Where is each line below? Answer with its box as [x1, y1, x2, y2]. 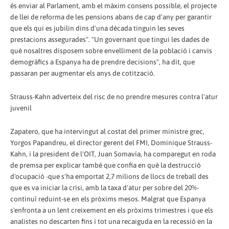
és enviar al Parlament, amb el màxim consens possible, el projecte [10, 1, 217, 10]
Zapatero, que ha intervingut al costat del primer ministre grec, [10, 127, 204, 135]
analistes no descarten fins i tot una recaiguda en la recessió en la [10, 217, 212, 225]
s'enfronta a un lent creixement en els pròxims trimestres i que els [10, 205, 213, 214]
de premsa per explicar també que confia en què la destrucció [10, 161, 201, 169]
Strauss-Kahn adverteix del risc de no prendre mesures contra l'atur [10, 92, 218, 101]
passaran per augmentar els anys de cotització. [10, 68, 155, 77]
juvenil [10, 103, 32, 112]
